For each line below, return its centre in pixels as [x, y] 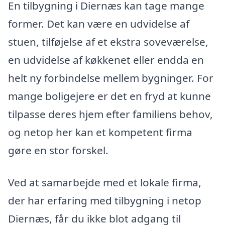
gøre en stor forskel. [58, 150]
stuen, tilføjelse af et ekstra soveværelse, [108, 41]
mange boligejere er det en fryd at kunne [109, 96]
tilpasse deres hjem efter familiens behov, [110, 114]
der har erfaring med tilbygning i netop [105, 200]
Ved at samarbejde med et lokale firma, [105, 182]
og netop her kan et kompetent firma [100, 132]
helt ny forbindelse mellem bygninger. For [111, 78]
